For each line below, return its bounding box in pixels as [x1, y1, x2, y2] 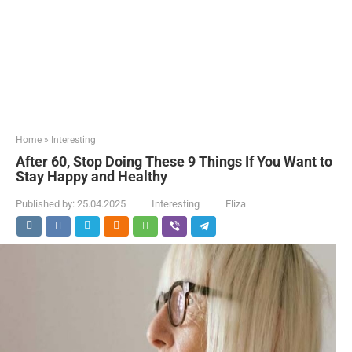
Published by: [16, 198, 75, 210]
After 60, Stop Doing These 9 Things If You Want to [16, 153, 332, 170]
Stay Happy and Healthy [16, 168, 167, 185]
